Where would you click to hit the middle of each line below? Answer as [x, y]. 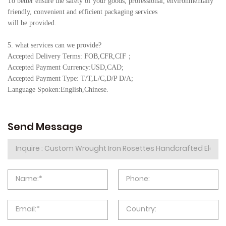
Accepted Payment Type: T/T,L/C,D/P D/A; [70, 78]
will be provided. [32, 23]
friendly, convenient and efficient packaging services [82, 12]
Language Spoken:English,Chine [54, 89]
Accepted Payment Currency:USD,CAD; [66, 67]
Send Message [45, 127]
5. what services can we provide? [54, 45]
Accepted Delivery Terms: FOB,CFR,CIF [67, 56]
